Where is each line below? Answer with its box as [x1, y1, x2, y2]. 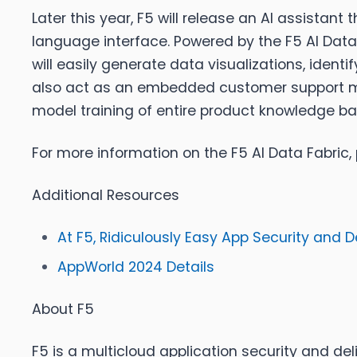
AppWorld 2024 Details [57, 257, 214, 277]
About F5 [32, 300, 94, 320]
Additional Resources [32, 186, 179, 206]
